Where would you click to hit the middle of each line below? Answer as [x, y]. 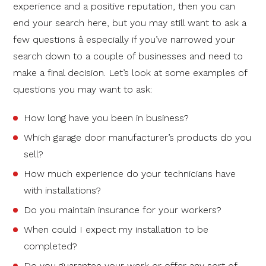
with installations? [62, 190]
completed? [50, 246]
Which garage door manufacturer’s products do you [137, 137]
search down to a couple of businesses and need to [128, 56]
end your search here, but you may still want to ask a [130, 23]
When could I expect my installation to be [116, 229]
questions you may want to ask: [83, 89]
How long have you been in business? [106, 118]
